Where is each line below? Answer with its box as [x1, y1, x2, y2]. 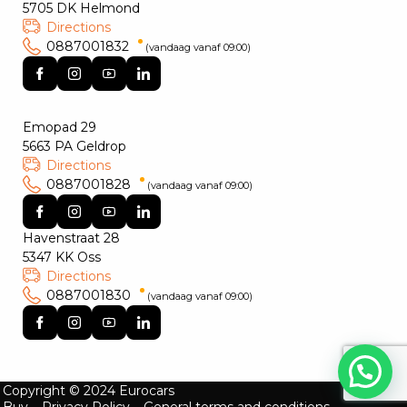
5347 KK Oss [23, 249, 101, 265]
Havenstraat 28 [23, 230, 120, 246]
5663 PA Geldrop [23, 138, 126, 154]
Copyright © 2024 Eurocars [2, 382, 174, 399]
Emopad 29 [23, 119, 96, 135]
